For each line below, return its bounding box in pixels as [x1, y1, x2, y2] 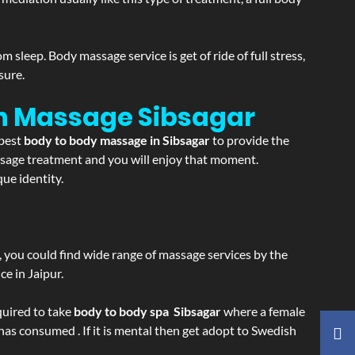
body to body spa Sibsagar [74, 303, 221, 319]
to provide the [212, 132, 289, 147]
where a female [221, 303, 305, 319]
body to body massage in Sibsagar [24, 132, 212, 147]
